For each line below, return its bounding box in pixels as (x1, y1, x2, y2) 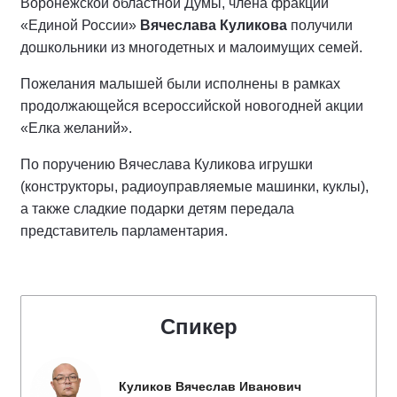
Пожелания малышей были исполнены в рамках (20, 76, 340, 91)
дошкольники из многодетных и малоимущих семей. (20, 40, 362, 55)
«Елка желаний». (20, 121, 132, 136)
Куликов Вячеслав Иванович (119, 379, 301, 393)
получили (287, 18, 353, 33)
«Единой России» (20, 18, 140, 33)
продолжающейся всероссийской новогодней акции (20, 98, 363, 113)
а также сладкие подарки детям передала (20, 201, 294, 216)
